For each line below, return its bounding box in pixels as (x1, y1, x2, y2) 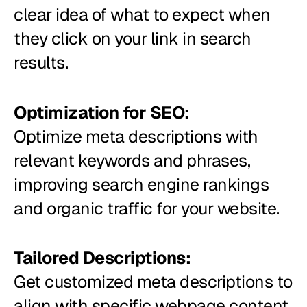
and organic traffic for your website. (14, 197, 280, 219)
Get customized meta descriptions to (14, 271, 293, 293)
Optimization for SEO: (14, 101, 190, 123)
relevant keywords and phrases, (14, 149, 250, 171)
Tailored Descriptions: (14, 247, 195, 269)
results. (14, 51, 68, 74)
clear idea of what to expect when (14, 3, 271, 26)
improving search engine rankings (14, 173, 269, 195)
